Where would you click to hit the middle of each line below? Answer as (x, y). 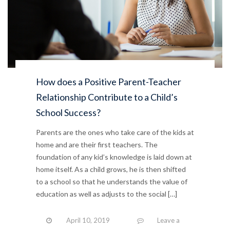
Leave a (168, 220)
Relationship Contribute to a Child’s (107, 97)
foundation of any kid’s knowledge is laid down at (114, 157)
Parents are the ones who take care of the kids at (115, 132)
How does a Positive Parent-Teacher (109, 81)
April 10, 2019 (88, 220)
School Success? (68, 112)
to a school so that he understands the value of (112, 181)
